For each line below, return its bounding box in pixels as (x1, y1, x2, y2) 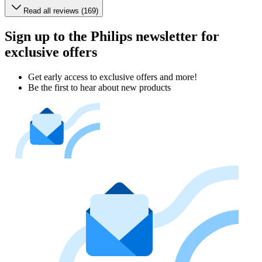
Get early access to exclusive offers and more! (28, 71, 197, 82)
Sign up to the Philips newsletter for (5, 28, 219, 44)
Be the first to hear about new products (28, 82, 171, 92)
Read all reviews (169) (23, 6, 98, 15)
